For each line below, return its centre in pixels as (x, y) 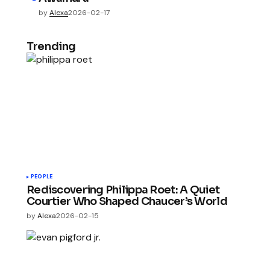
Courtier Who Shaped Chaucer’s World (127, 202)
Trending (52, 47)
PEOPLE (42, 177)
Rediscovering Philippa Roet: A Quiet (123, 190)
